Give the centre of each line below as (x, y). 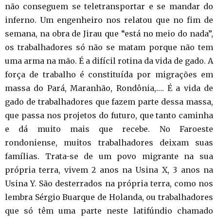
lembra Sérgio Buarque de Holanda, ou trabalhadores (109, 197)
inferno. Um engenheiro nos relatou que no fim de (109, 20)
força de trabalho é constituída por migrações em (109, 74)
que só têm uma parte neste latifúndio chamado (109, 210)
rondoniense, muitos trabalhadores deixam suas (109, 142)
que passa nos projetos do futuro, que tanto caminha (109, 115)
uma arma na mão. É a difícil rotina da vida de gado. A (109, 61)
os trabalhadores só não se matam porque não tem (109, 47)
